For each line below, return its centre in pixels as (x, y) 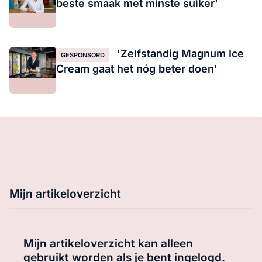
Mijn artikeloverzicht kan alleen (108, 244)
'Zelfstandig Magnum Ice (179, 54)
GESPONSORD (83, 55)
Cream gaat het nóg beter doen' (137, 69)
